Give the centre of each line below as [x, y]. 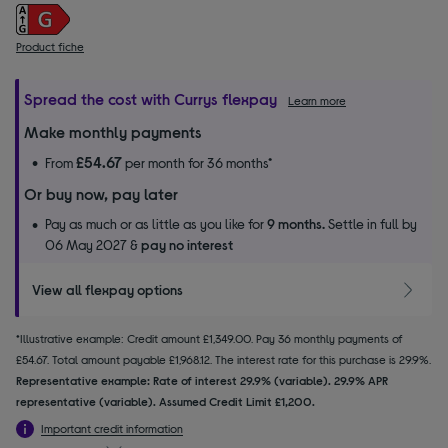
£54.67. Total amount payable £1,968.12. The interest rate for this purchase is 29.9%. [223, 358]
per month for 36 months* [197, 162]
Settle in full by [371, 223]
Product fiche [50, 46]
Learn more [317, 100]
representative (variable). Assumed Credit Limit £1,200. [165, 400]
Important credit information [112, 427]
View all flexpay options [107, 289]
